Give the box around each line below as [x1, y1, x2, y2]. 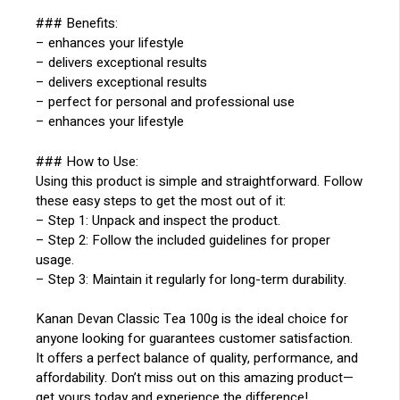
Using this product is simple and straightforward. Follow [36, 171, 363, 191]
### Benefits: [36, 13, 119, 34]
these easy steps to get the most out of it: [36, 190, 287, 211]
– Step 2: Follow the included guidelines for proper [36, 229, 331, 250]
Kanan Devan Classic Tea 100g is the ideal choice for [36, 309, 349, 329]
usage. [36, 249, 75, 270]
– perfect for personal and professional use [36, 92, 296, 112]
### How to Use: [36, 151, 139, 171]
